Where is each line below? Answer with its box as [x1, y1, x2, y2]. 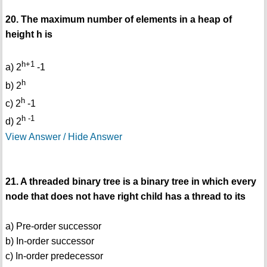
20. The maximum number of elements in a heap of [5, 14, 232, 25]
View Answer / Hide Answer [5, 131, 122, 142]
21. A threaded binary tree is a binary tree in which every [5, 176, 256, 187]
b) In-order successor [5, 235, 94, 246]
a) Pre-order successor [5, 221, 101, 231]
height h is [5, 29, 52, 40]
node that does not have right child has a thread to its [5, 191, 246, 201]
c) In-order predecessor [5, 250, 103, 261]
